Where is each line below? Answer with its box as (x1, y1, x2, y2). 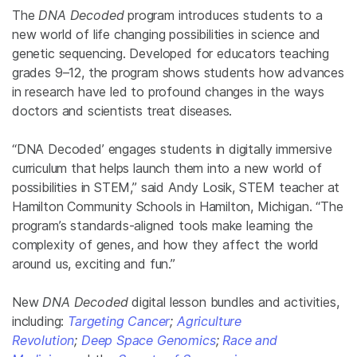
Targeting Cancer (68, 313, 171, 330)
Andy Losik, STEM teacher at (167, 179, 340, 196)
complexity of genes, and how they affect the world (12, 237, 320, 253)
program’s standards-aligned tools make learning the (12, 218, 314, 234)
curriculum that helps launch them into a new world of (12, 160, 322, 177)
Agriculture (176, 313, 241, 330)
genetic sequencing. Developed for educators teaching (12, 45, 329, 62)
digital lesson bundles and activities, (131, 294, 339, 311)
